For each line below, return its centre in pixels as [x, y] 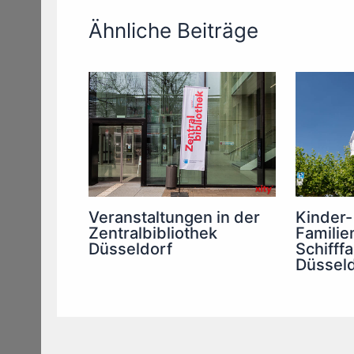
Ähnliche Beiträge [173, 31]
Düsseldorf [130, 249]
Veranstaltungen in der [174, 217]
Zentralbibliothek [153, 233]
